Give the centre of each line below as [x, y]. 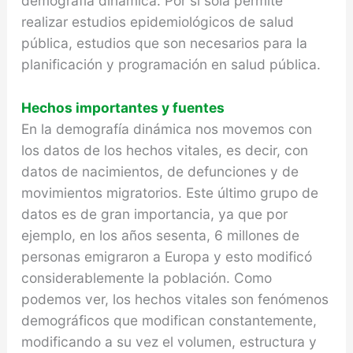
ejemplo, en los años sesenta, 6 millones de [160, 235]
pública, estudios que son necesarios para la [164, 43]
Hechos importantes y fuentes [123, 107]
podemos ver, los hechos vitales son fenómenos [175, 299]
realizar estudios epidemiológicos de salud [157, 22]
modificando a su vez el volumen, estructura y [169, 341]
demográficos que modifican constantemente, [169, 320]
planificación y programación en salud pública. [171, 65]
